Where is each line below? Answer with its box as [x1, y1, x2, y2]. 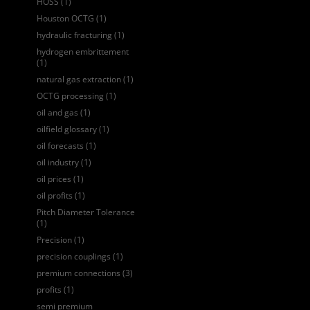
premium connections [36, 267, 120, 280]
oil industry [36, 156, 79, 169]
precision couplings [36, 250, 111, 263]
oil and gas [36, 107, 78, 119]
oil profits [36, 190, 73, 202]
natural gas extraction [36, 73, 121, 86]
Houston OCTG [36, 12, 94, 25]
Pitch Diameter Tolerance [36, 206, 135, 219]
